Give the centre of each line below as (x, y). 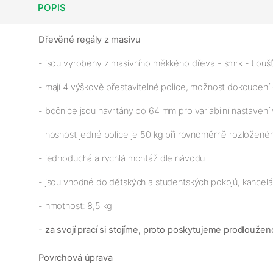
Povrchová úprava (76, 257)
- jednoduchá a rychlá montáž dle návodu (122, 158)
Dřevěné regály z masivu (90, 39)
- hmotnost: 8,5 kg (76, 206)
